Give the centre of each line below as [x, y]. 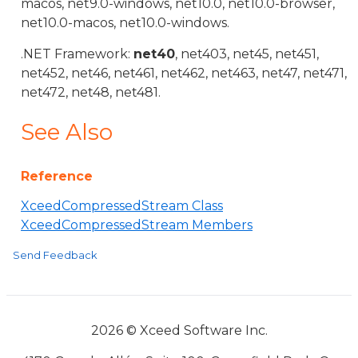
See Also [67, 132]
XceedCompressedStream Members [137, 225]
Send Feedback [55, 255]
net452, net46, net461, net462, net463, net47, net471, [184, 73]
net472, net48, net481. [91, 92]
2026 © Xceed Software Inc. [179, 330]
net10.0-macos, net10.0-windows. [125, 23]
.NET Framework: [77, 54]
